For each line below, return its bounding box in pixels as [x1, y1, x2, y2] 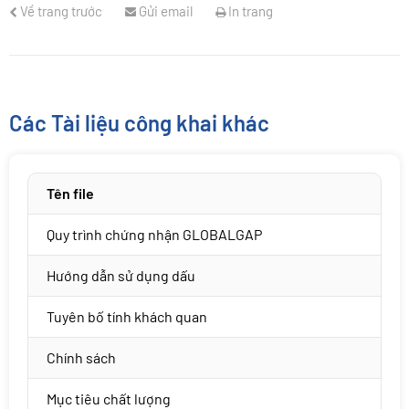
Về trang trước [17, 3, 102, 20]
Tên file [47, 184, 94, 203]
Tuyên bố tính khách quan [47, 308, 207, 326]
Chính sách [47, 349, 116, 367]
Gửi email [136, 3, 193, 20]
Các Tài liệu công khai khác [9, 110, 269, 137]
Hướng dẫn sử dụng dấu [47, 267, 195, 285]
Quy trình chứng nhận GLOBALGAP [47, 225, 262, 244]
